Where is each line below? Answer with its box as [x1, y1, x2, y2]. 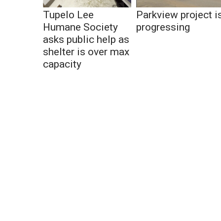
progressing [136, 21, 190, 34]
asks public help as [43, 34, 129, 46]
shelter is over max [43, 46, 129, 58]
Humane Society [43, 21, 118, 34]
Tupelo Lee [43, 9, 94, 21]
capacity [43, 58, 81, 71]
